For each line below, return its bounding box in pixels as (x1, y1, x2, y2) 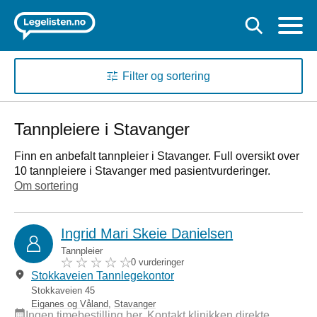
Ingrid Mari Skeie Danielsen (61, 225, 234, 241)
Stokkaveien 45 (31, 284, 95, 296)
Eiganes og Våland (31, 298, 108, 309)
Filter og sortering (122, 69, 211, 82)
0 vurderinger (130, 256, 184, 267)
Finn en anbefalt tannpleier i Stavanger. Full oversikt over (14, 149, 299, 162)
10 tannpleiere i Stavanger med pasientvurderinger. (14, 164, 270, 177)
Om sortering (14, 179, 79, 192)
